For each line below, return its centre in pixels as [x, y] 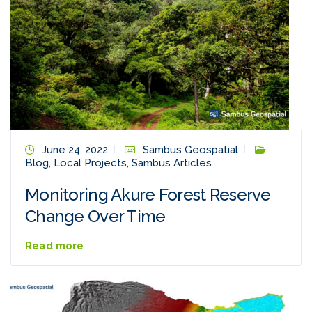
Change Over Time [95, 217]
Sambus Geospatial [190, 150]
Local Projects [90, 163]
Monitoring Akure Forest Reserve [148, 195]
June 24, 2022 [75, 150]
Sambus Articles [172, 163]
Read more [54, 246]
